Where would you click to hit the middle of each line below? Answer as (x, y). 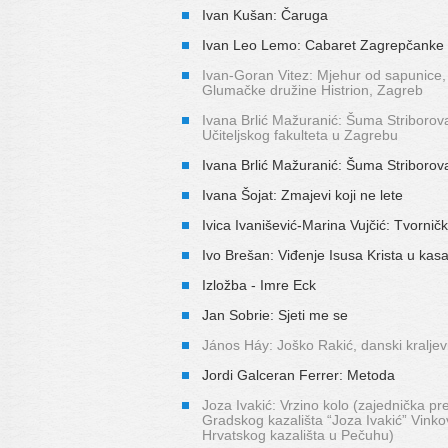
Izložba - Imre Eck (259, 284)
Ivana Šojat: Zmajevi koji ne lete (302, 194)
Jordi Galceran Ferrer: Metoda (298, 374)
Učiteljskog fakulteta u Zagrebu (300, 134)
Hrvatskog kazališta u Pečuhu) (298, 434)
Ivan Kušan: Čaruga (265, 14)
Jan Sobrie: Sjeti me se (275, 314)
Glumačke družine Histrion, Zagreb (312, 89)
